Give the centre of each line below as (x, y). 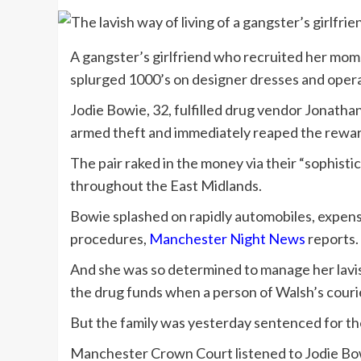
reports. (332, 238)
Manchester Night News (227, 238)
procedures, (110, 238)
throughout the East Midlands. (166, 185)
